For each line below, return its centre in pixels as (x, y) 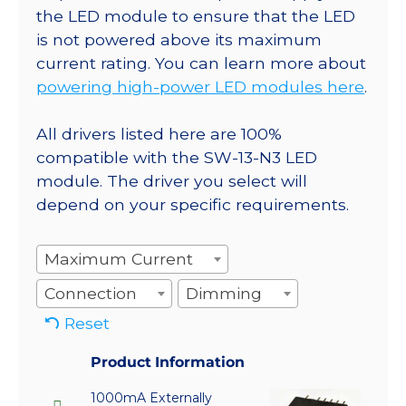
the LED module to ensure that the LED (196, 15)
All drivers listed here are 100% (159, 133)
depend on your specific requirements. (193, 204)
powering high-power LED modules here (200, 86)
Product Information (168, 362)
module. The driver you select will (172, 180)
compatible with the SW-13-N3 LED (177, 157)
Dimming (224, 294)
